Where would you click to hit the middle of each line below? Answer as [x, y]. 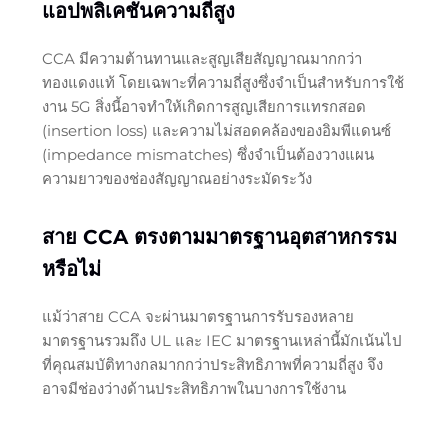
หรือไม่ [71, 268]
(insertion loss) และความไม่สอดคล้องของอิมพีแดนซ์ [216, 130]
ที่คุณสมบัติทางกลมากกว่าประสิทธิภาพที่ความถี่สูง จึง [212, 364]
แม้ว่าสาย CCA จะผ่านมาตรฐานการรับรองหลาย [197, 316]
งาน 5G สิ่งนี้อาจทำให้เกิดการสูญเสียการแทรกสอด [203, 106]
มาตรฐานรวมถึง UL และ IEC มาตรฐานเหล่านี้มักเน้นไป [221, 340]
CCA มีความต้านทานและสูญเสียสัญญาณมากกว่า [201, 58]
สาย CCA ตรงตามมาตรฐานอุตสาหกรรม [219, 236]
